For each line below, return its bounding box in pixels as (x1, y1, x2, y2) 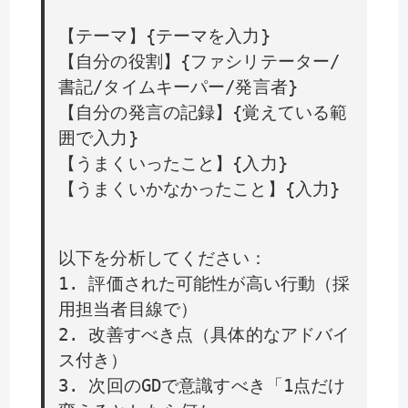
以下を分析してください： (58, 248, 268, 270)
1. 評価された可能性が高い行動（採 (58, 273, 351, 295)
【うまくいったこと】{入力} (58, 153, 288, 175)
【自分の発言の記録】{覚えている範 (58, 102, 348, 124)
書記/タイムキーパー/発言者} (58, 76, 298, 98)
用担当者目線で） (58, 299, 199, 321)
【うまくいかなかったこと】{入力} (58, 178, 341, 200)
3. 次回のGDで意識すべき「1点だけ (58, 375, 346, 397)
